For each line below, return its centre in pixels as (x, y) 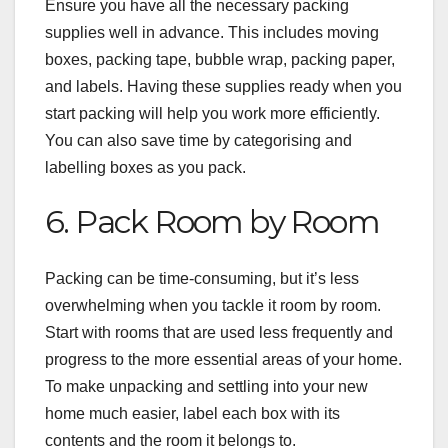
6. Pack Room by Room (212, 222)
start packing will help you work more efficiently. (212, 114)
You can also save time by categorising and (198, 141)
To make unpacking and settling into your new (206, 386)
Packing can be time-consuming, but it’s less (202, 278)
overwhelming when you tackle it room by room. (213, 305)
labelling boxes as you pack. (145, 168)
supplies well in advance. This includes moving (212, 33)
